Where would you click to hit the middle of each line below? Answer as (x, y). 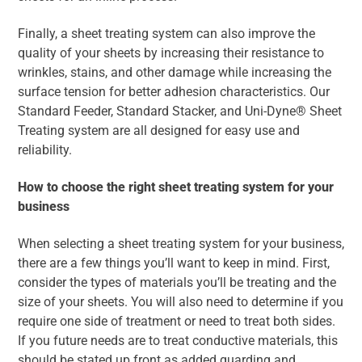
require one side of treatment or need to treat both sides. (178, 322)
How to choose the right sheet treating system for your (176, 187)
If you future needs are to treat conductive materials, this (178, 341)
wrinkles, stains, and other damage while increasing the (175, 73)
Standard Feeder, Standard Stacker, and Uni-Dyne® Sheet (180, 112)
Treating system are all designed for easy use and (159, 131)
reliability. (45, 150)
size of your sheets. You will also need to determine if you (181, 302)
